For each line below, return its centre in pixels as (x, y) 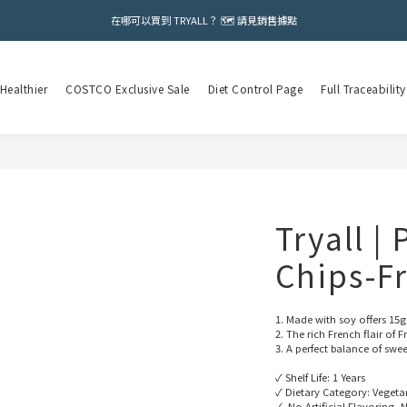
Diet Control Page (255, 89)
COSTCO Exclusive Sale (128, 89)
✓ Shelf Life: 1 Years (320, 377)
